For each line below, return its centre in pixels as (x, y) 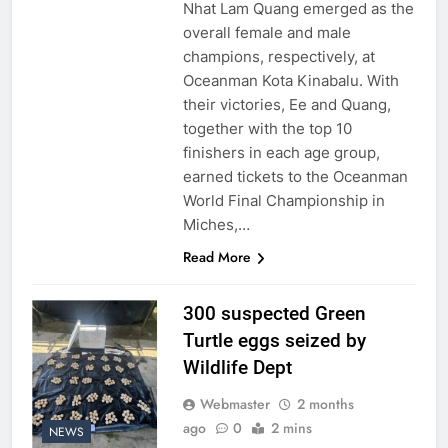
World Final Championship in (283, 200)
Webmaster (234, 403)
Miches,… (216, 224)
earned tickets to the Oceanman (295, 176)
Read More (216, 256)
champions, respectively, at (278, 56)
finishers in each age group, (281, 152)
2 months (325, 403)
